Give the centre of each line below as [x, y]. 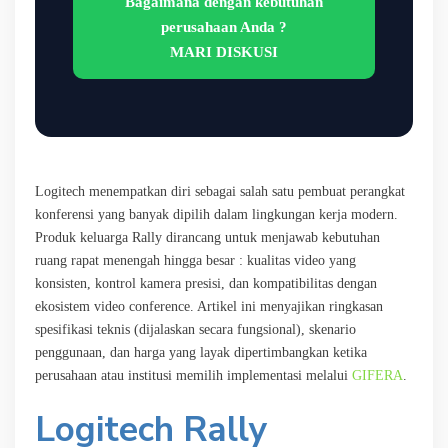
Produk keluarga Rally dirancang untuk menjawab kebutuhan [207, 237]
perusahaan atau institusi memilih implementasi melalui [193, 375]
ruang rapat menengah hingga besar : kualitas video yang [195, 260]
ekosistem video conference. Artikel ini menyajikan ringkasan [209, 306]
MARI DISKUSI [224, 51]
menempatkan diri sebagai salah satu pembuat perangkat [245, 191]
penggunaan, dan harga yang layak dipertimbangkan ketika [201, 352]
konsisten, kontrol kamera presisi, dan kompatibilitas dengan [206, 283]
